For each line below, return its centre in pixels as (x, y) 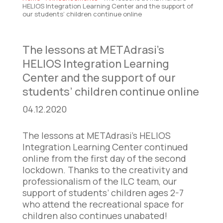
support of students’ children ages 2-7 (103, 193)
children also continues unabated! (95, 216)
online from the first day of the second (104, 158)
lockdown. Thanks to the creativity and (105, 170)
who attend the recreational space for (103, 204)
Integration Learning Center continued (105, 147)
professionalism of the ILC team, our (99, 181)
